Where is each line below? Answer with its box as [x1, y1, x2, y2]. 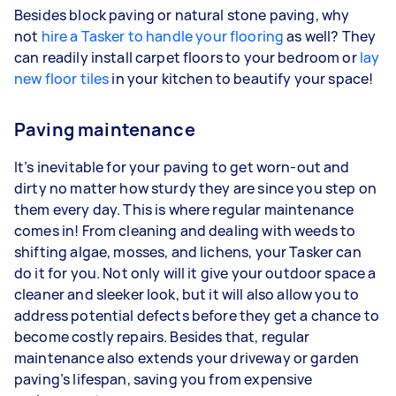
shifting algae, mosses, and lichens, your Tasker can [14, 241, 362, 262]
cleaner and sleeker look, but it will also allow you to [14, 284, 360, 304]
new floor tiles [14, 68, 110, 88]
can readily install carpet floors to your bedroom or [14, 47, 360, 67]
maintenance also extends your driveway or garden [14, 347, 360, 368]
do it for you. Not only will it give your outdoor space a [14, 263, 377, 283]
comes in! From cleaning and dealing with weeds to [14, 220, 356, 240]
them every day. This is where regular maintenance [14, 199, 354, 219]
